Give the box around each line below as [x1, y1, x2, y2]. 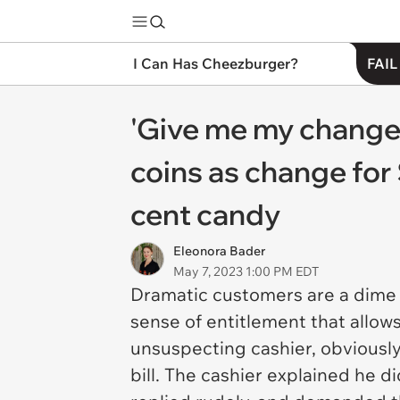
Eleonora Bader [173, 243, 265, 259]
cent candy [130, 196, 280, 232]
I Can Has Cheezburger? [133, 54, 298, 72]
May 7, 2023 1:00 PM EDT [173, 263, 319, 279]
